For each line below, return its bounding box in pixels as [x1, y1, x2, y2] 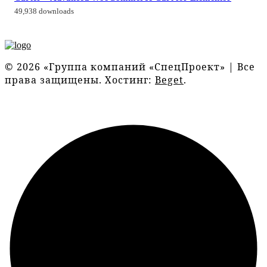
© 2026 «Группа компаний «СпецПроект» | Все [5, 60, 255, 73]
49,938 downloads [14, 7, 74, 15]
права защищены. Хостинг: [5, 73, 155, 86]
